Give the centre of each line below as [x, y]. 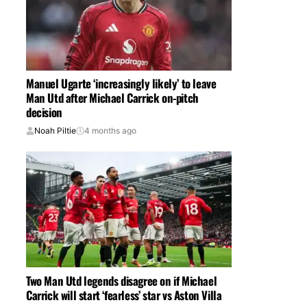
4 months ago [110, 131]
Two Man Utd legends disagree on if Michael [122, 280]
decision [44, 112]
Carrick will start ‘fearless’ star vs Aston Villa [124, 295]
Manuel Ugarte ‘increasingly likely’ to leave [121, 84]
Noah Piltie [55, 131]
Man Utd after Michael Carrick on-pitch [112, 98]
